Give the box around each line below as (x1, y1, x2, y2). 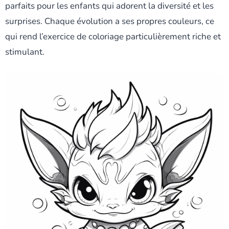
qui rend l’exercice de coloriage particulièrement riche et (5, 30, 221, 42)
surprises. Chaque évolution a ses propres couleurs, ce (5, 15, 214, 27)
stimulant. (5, 45, 44, 58)
